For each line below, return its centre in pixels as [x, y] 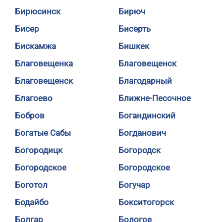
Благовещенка [44, 63]
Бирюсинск [38, 11]
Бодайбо [32, 202]
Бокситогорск [146, 202]
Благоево [34, 98]
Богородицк [39, 150]
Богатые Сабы [43, 133]
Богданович [142, 133]
